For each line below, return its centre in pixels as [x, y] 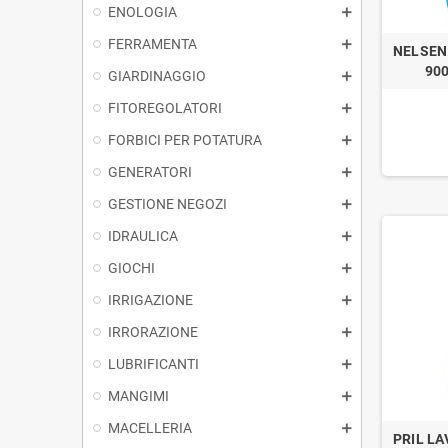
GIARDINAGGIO [157, 75]
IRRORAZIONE [153, 331]
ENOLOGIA [142, 11]
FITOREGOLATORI [165, 107]
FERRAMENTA [152, 43]
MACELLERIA [150, 427]
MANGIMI [138, 395]
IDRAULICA [143, 235]
